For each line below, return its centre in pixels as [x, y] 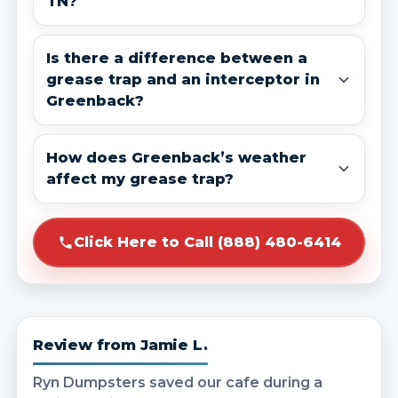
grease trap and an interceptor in [183, 80]
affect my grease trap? [140, 179]
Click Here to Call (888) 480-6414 [207, 242]
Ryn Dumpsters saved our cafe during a [178, 382]
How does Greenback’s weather [176, 158]
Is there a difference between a [177, 58]
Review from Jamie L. [120, 345]
